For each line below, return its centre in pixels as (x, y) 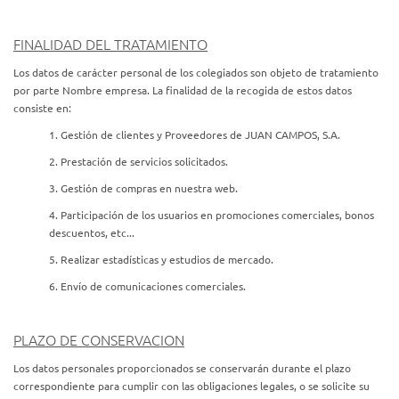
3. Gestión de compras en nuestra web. (143, 188)
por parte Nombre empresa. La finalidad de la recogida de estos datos (183, 90)
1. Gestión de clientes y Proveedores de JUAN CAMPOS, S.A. (195, 134)
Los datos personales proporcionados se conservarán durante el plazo (182, 368)
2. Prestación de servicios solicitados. (138, 161)
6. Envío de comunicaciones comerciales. (147, 286)
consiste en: (42, 108)
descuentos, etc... (92, 232)
